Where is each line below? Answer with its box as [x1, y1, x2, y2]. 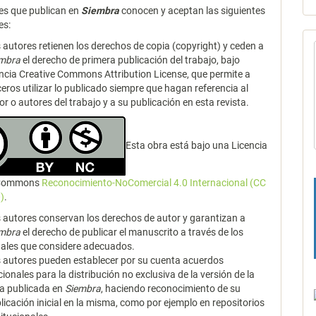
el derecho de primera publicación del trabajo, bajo [20, 54, 241, 66]
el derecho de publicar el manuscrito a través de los [20, 226, 244, 238]
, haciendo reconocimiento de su [101, 283, 241, 294]
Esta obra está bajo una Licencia [126, 139, 268, 151]
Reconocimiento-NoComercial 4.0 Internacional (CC [42, 177, 267, 188]
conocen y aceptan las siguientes [119, 5, 266, 16]
